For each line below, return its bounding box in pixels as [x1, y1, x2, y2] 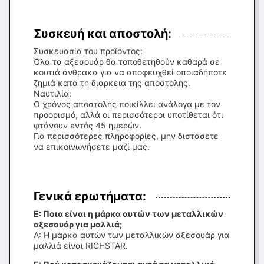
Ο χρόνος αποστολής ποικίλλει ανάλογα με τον [34, 99, 220, 109]
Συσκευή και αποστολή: [34, 27, 171, 41]
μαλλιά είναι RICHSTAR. [34, 240, 128, 250]
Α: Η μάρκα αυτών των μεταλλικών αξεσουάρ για [34, 230, 229, 240]
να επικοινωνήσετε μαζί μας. [34, 141, 150, 151]
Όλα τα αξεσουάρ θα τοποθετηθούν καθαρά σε [34, 57, 220, 67]
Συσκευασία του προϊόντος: [34, 46, 143, 56]
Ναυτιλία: [34, 88, 71, 98]
